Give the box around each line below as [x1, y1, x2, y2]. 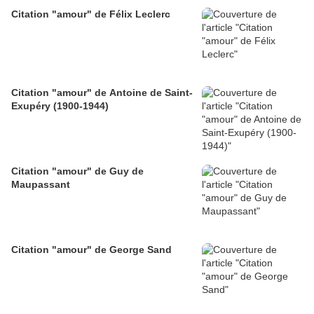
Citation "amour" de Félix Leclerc [11, 8, 170, 20]
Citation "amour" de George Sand [11, 244, 172, 256]
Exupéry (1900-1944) [11, 100, 109, 112]
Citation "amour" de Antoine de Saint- [11, 87, 193, 99]
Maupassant [11, 179, 70, 191]
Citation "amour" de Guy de [11, 165, 144, 177]
